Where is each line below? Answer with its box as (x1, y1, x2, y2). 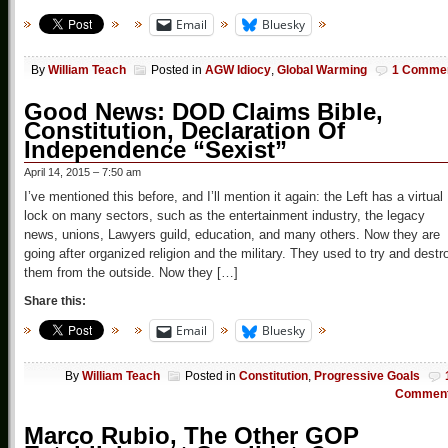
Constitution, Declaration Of (24, 117, 345, 145)
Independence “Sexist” (24, 136, 287, 164)
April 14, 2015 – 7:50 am (24, 166, 141, 179)
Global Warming (277, 63, 367, 78)
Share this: (24, 294, 86, 309)
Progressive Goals (314, 369, 420, 384)
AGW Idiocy (205, 63, 271, 78)
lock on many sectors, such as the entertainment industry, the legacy (24, 208, 425, 224)
